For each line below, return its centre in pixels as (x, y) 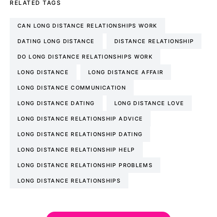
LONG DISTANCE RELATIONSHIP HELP (76, 149)
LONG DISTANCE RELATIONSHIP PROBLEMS (85, 165)
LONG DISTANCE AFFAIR (126, 72)
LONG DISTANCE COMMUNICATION (72, 87)
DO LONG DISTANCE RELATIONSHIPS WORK (85, 56)
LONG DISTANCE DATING (56, 103)
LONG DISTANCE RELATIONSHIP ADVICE (80, 118)
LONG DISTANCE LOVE (149, 103)
